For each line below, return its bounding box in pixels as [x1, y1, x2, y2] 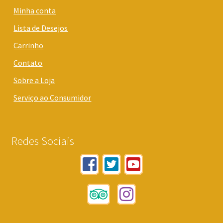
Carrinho [13, 40, 44, 51]
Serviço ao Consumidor [13, 93, 92, 103]
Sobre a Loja [13, 75, 55, 86]
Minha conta [13, 5, 56, 16]
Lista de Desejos [13, 23, 68, 33]
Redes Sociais [11, 134, 74, 148]
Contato [13, 58, 43, 68]
